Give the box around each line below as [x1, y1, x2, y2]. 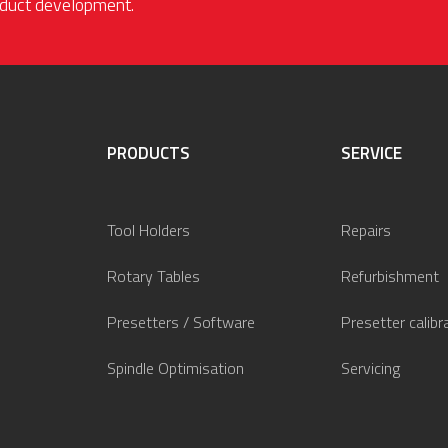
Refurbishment [341, 263, 439, 288]
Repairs [341, 217, 391, 242]
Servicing [341, 355, 400, 380]
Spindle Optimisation [107, 355, 244, 380]
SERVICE [341, 139, 402, 166]
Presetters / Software [107, 309, 255, 334]
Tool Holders [107, 217, 190, 242]
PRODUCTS [107, 139, 190, 166]
